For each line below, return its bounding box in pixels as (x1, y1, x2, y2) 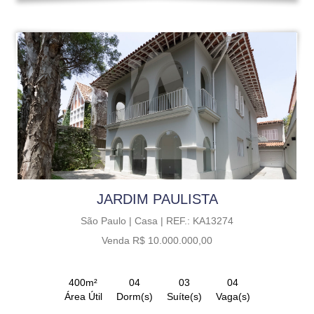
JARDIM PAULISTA (96, 191, 218, 207)
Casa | (135, 214, 166, 226)
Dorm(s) (116, 290, 153, 302)
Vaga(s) (215, 290, 250, 302)
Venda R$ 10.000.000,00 (102, 234, 212, 246)
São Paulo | (81, 214, 135, 226)
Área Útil (64, 290, 102, 302)
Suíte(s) (166, 290, 202, 302)
